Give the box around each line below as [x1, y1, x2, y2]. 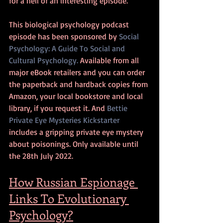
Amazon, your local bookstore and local [9, 91, 145, 101]
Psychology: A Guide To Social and [9, 43, 127, 53]
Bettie [107, 103, 129, 113]
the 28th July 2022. [9, 150, 73, 161]
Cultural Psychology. [9, 55, 78, 65]
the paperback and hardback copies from [9, 79, 150, 89]
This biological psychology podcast [9, 19, 131, 29]
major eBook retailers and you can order [9, 67, 147, 77]
